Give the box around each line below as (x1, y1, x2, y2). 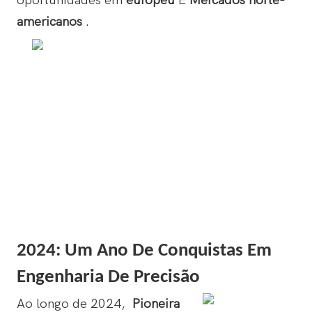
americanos (16, 14, 86, 30)
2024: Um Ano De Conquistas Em (16, 242, 272, 261)
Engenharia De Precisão (16, 268, 200, 288)
